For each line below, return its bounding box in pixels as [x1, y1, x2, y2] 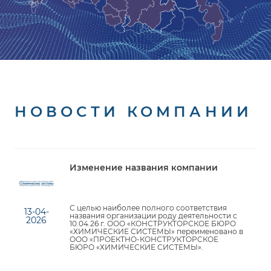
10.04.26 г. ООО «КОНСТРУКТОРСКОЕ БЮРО [70, 219, 237, 229]
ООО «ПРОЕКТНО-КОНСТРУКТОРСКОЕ [70, 235, 219, 244]
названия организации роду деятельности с [70, 211, 238, 221]
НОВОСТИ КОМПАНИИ [15, 103, 252, 121]
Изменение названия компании [70, 163, 218, 173]
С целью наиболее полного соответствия [70, 203, 227, 213]
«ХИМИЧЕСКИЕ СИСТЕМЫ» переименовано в [70, 227, 244, 237]
